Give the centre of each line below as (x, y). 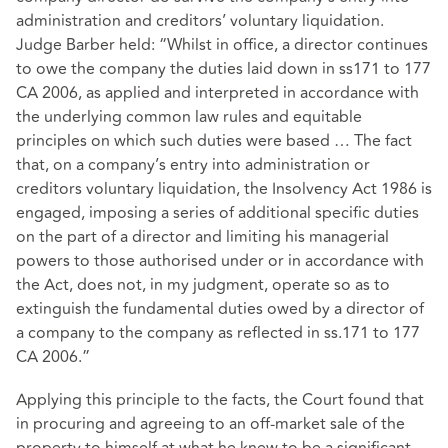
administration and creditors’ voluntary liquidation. (200, 21)
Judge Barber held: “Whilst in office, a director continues (222, 45)
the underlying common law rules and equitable (189, 117)
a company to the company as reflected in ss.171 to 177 (218, 333)
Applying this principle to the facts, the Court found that (220, 400)
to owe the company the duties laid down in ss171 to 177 (223, 69)
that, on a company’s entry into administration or (193, 165)
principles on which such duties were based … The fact (214, 141)
